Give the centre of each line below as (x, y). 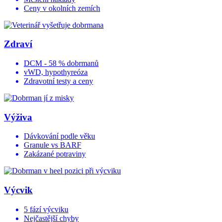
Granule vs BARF (53, 145)
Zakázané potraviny (55, 154)
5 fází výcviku (46, 209)
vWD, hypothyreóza (56, 72)
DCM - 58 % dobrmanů (61, 63)
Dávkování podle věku (59, 136)
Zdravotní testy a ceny (58, 81)
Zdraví (18, 44)
